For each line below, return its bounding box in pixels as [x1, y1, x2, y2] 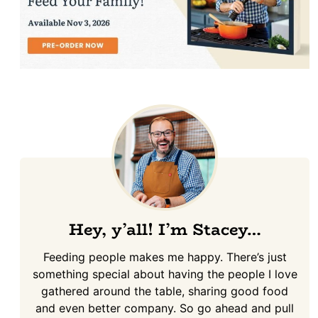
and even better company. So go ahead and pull [35, 301, 294, 316]
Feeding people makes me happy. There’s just [43, 250, 287, 265]
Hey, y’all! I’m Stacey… [68, 217, 261, 242]
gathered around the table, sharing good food [41, 284, 288, 299]
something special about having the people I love [32, 267, 297, 282]
